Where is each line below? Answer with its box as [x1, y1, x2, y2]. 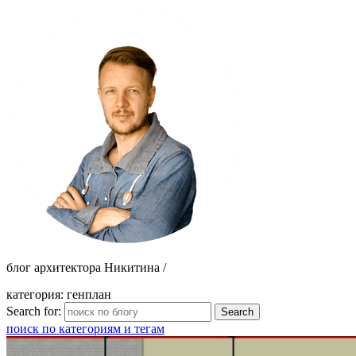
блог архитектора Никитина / [6, 261, 166, 274]
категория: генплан [6, 288, 111, 301]
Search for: [6, 304, 61, 318]
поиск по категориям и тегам [6, 322, 164, 335]
